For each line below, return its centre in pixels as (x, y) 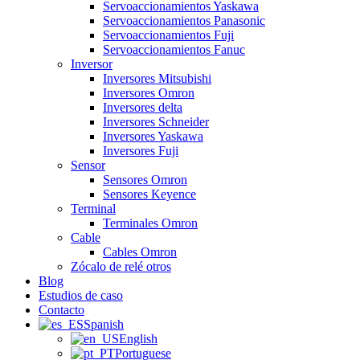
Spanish (104, 324)
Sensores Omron (145, 180)
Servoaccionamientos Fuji (168, 35)
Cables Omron (140, 252)
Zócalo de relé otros (121, 266)
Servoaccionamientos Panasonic (184, 20)
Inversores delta (143, 107)
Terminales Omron (150, 223)
